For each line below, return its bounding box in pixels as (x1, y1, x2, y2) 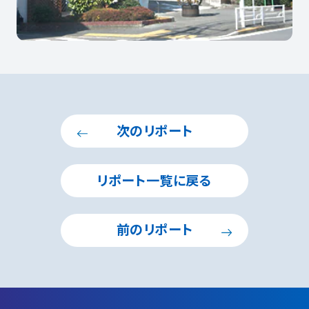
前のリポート (116, 222, 193, 239)
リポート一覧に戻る (97, 172, 212, 189)
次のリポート (116, 123, 193, 139)
